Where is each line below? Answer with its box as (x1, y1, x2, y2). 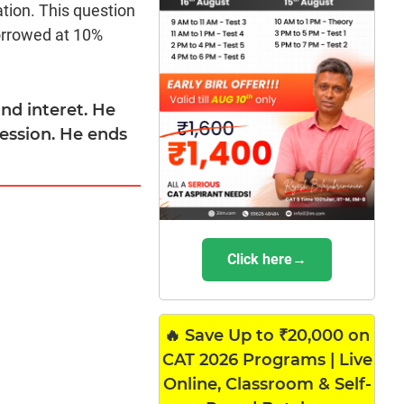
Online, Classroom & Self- (162, 373, 372, 394)
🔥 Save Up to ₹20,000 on (164, 325, 371, 345)
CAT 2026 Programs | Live (161, 349, 372, 370)
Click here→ (227, 250, 308, 268)
